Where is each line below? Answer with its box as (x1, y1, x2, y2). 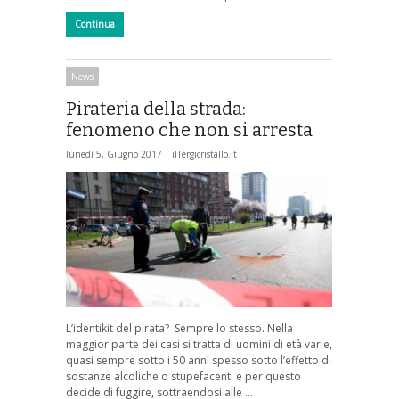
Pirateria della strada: (66, 97, 246, 119)
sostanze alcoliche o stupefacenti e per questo (66, 369, 301, 385)
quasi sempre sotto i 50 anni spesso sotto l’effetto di (66, 353, 331, 369)
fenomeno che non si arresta (66, 118, 313, 141)
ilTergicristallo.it (172, 147, 237, 160)
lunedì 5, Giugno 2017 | (66, 147, 172, 160)
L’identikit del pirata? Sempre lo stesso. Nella (66, 321, 293, 337)
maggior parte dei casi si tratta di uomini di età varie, (66, 337, 332, 353)
